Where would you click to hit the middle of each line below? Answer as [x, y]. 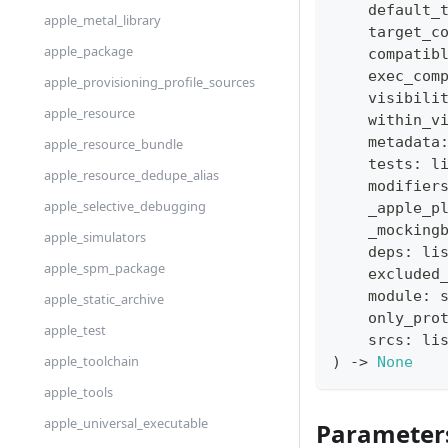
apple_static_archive [104, 299]
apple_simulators [95, 237]
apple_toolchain [91, 361]
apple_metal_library [102, 20]
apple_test [75, 330]
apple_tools [78, 392]
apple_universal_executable [126, 423]
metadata [386, 142]
